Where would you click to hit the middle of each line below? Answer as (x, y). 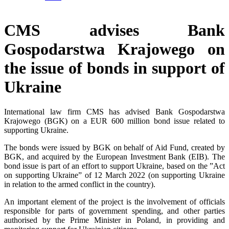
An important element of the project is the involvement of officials (114, 202)
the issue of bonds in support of (114, 68)
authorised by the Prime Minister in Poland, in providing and (114, 220)
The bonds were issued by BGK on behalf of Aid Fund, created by (114, 148)
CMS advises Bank (114, 30)
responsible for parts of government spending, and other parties (114, 211)
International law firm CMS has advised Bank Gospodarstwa (114, 112)
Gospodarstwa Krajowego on (114, 49)
